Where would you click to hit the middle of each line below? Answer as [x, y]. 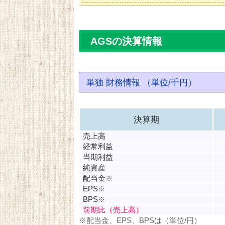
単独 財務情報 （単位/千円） [141, 83]
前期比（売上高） [113, 210]
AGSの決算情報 [126, 41]
